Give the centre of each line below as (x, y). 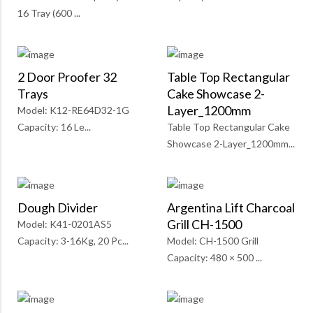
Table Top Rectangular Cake (228, 127)
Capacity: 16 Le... (54, 127)
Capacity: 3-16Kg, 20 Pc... (73, 241)
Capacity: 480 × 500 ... (214, 258)
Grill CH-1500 (204, 225)
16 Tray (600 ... (49, 13)
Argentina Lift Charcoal (231, 208)
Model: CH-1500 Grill (213, 241)
